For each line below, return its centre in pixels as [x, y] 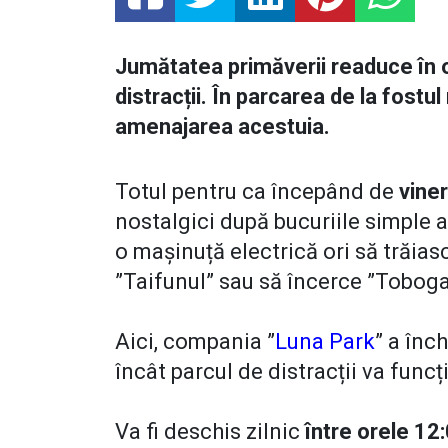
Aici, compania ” [195, 342]
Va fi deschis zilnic [207, 432]
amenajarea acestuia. [222, 127]
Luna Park [325, 342]
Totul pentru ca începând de [254, 192]
